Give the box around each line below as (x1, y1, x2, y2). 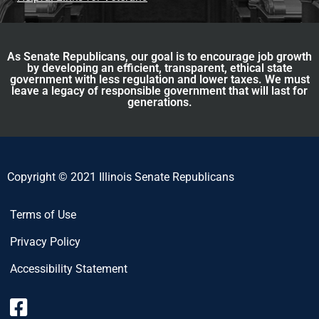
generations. (127, 95, 192, 110)
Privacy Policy (10, 234, 80, 249)
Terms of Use (10, 207, 76, 221)
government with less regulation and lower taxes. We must (9, 73, 310, 87)
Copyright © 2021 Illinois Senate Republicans (7, 170, 234, 184)
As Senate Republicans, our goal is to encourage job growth (7, 50, 312, 64)
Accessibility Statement (10, 261, 127, 276)
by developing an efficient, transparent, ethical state (26, 61, 293, 75)
